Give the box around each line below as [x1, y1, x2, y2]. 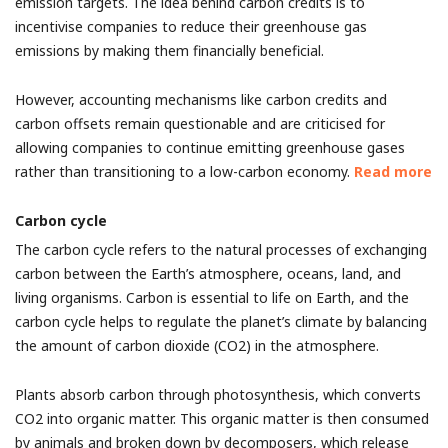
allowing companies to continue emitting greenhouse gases [15, 138, 405, 157]
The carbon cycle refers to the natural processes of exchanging [15, 240, 427, 259]
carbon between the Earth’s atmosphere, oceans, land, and [15, 264, 401, 283]
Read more [354, 162, 432, 181]
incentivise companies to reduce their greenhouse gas [15, 17, 367, 36]
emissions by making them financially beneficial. [15, 41, 324, 60]
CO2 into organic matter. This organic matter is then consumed [15, 409, 429, 428]
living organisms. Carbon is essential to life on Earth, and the [15, 288, 409, 307]
